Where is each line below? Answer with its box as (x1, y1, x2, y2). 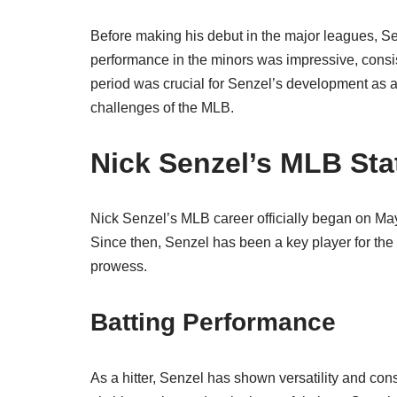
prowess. (90, 259, 147, 274)
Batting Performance (90, 308, 336, 336)
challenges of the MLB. (90, 100, 234, 115)
